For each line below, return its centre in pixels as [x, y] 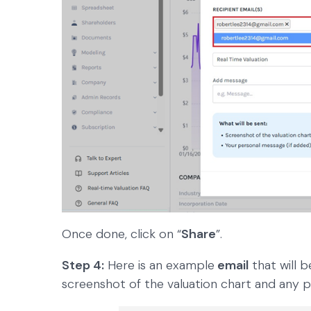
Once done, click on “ [121, 234]
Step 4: [83, 266]
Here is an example [159, 266]
